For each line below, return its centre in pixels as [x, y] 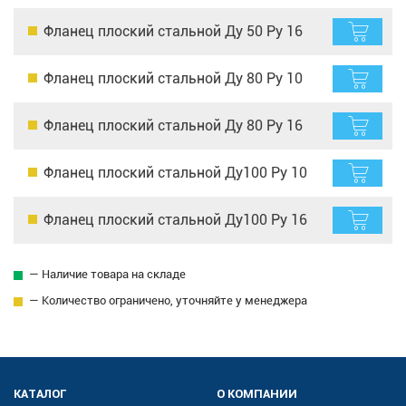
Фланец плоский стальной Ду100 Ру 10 [175, 172]
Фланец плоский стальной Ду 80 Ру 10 [173, 78]
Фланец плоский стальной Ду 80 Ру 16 [173, 125]
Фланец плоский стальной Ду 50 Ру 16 [173, 31]
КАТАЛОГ [40, 394]
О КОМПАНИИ [257, 394]
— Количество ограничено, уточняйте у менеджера [168, 300]
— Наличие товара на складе [107, 274]
